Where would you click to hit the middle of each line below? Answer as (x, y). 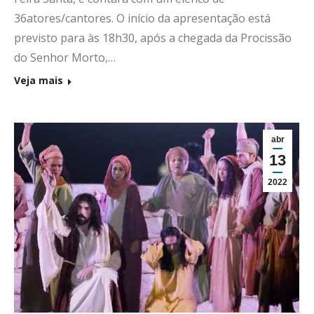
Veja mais (39, 81)
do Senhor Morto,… (65, 58)
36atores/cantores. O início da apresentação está (142, 19)
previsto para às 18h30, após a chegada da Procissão (153, 38)
